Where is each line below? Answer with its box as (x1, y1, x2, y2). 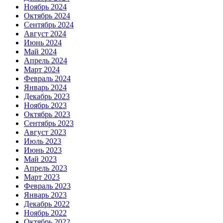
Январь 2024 (24, 83, 67, 92)
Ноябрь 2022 (24, 209, 67, 218)
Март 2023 (24, 173, 60, 182)
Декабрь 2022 (24, 200, 70, 209)
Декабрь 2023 (24, 92, 70, 101)
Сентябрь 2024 (24, 20, 74, 29)
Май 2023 (24, 155, 57, 164)
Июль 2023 (24, 137, 61, 146)
